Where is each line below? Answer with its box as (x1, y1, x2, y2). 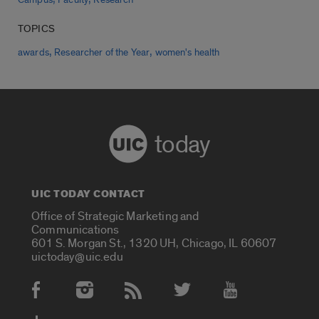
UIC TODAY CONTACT (31, 187, 145, 202)
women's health (155, 47, 220, 59)
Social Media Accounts (19, 288, 166, 308)
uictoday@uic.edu (31, 249, 123, 264)
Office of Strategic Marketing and (31, 209, 199, 224)
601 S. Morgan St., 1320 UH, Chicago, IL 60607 (31, 236, 277, 251)
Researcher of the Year (54, 47, 150, 59)
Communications (31, 222, 120, 237)
